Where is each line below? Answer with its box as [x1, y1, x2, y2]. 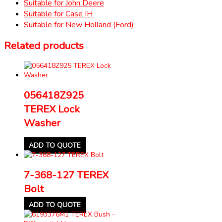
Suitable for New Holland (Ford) [24, 19, 134, 30]
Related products [4, 38, 84, 53]
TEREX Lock [24, 102, 80, 116]
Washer [24, 115, 60, 130]
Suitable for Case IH [24, 8, 93, 19]
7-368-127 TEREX [24, 167, 109, 182]
